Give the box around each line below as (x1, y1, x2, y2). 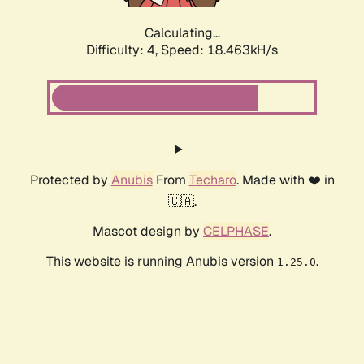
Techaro (188, 171, 236, 189)
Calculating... (144, 24, 220, 42)
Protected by (29, 171, 111, 189)
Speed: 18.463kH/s (161, 41, 278, 59)
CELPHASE (203, 223, 269, 240)
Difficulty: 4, (86, 41, 161, 59)
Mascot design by (93, 223, 203, 240)
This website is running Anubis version (45, 253, 277, 271)
